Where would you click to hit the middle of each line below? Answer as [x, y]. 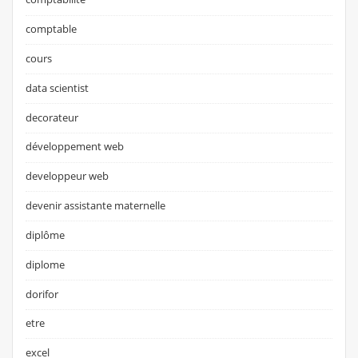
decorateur [52, 117]
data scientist [58, 88]
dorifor [42, 294]
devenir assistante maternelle [96, 206]
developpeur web [68, 176]
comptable [52, 29]
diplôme [46, 235]
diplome [46, 264]
